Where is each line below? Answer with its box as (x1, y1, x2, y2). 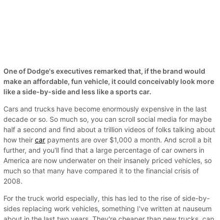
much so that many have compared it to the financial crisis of (3, 166, 199, 175)
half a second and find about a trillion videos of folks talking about (3, 125, 215, 134)
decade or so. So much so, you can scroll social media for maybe (3, 114, 212, 123)
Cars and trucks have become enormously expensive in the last (3, 104, 207, 113)
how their (3, 135, 35, 144)
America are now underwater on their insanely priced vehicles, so (3, 156, 212, 165)
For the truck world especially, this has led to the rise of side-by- (3, 193, 210, 202)
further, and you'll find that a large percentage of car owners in (3, 145, 204, 154)
